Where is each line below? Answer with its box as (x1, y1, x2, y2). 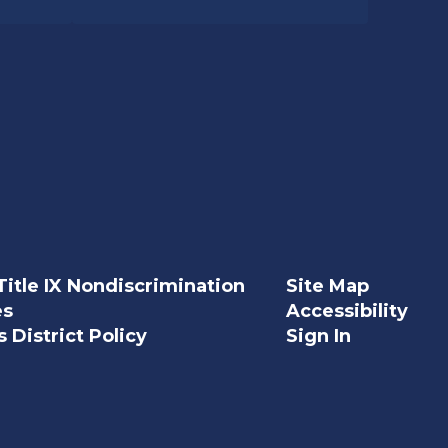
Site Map (285, 275, 369, 298)
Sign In (285, 325, 351, 348)
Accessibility (285, 300, 408, 323)
